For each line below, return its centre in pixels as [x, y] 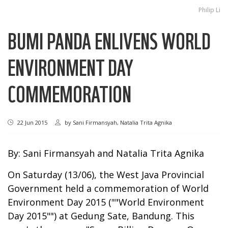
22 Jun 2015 [32, 122]
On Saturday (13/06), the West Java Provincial [106, 174]
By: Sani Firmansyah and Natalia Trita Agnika [106, 153]
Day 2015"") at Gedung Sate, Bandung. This [101, 216]
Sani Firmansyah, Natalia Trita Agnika [122, 122]
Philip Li [209, 10]
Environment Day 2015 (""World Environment [106, 202]
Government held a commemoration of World [108, 188]
